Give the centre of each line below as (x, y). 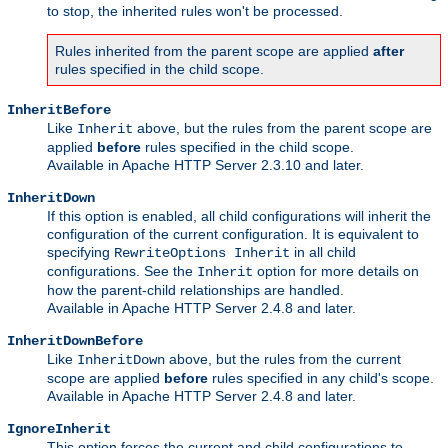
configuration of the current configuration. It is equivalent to (233, 234)
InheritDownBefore (75, 341)
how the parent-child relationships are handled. (195, 290)
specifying (80, 252)
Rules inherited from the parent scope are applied (214, 51)
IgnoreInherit (59, 429)
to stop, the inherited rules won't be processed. (195, 11)
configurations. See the (122, 271)
